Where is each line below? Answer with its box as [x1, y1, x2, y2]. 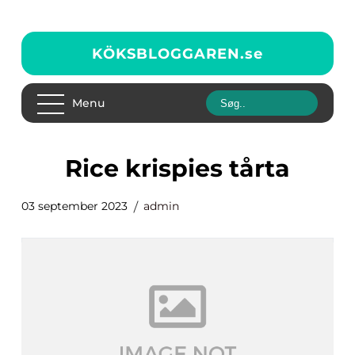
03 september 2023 [21, 199, 128, 213]
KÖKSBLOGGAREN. [92, 44, 245, 63]
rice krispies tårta [82, 154, 290, 183]
